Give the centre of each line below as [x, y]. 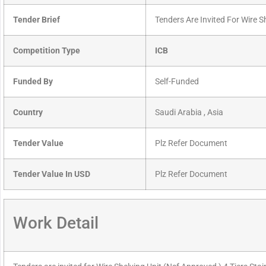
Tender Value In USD [52, 175]
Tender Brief [37, 20]
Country [28, 113]
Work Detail [56, 223]
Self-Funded [177, 82]
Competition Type [47, 51]
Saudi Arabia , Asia [189, 113]
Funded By [33, 82]
